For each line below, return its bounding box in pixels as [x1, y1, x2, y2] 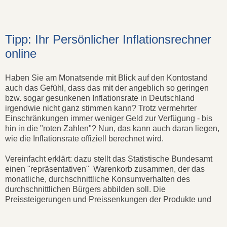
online [5, 47, 36, 61]
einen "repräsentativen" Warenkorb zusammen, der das [5, 165, 205, 174]
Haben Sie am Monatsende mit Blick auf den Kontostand [5, 73, 208, 83]
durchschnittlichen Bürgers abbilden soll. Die [5, 185, 166, 194]
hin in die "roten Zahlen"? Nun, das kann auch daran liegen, [5, 124, 219, 133]
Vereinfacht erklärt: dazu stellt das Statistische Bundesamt [5, 155, 212, 164]
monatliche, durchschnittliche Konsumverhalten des [5, 175, 190, 184]
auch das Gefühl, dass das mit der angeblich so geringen [5, 84, 209, 93]
